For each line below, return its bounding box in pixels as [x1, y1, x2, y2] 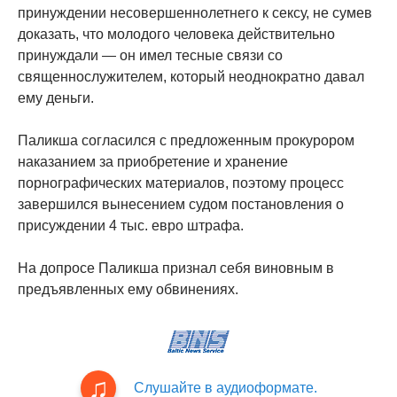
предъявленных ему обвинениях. [18, 282, 238, 298]
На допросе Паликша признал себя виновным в [18, 261, 334, 276]
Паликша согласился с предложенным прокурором [18, 133, 354, 149]
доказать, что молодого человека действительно [18, 27, 335, 43]
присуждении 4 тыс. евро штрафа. [18, 218, 244, 234]
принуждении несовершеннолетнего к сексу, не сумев [18, 5, 372, 21]
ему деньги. [18, 90, 94, 106]
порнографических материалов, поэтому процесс [18, 175, 344, 191]
